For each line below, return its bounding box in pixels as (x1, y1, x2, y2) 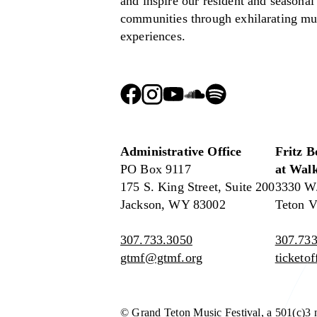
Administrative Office (120, 144, 242, 159)
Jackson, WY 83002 (120, 197, 226, 212)
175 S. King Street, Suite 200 (120, 180, 275, 195)
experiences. (120, 28, 190, 43)
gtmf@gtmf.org (120, 250, 203, 265)
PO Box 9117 (120, 162, 191, 177)
